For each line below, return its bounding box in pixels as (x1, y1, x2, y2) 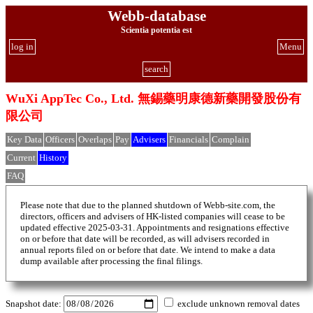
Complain (212, 134, 249, 145)
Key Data (7, 134, 42, 145)
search (145, 64, 168, 74)
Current (7, 152, 36, 163)
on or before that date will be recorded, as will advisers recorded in (20, 233, 270, 245)
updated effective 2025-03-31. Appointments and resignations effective (20, 222, 289, 233)
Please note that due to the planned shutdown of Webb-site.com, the (20, 200, 275, 211)
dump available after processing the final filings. (20, 256, 203, 267)
